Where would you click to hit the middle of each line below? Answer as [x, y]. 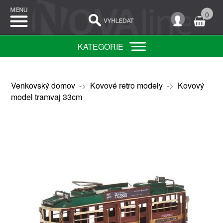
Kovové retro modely [126, 85]
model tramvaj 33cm [46, 97]
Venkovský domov [43, 85]
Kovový [191, 85]
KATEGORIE [100, 47]
